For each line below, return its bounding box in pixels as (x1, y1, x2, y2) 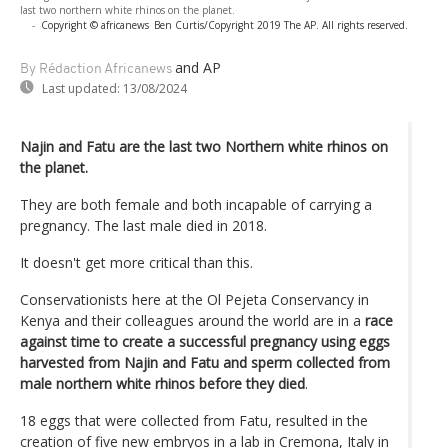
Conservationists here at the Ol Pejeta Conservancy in (20, 289, 369, 309)
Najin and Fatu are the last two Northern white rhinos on (20, 136, 388, 156)
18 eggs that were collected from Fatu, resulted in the (20, 410, 368, 430)
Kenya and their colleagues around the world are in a (20, 310, 365, 330)
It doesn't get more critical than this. (20, 252, 253, 272)
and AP (175, 57, 221, 77)
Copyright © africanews (41, 17, 149, 32)
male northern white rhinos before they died (20, 373, 305, 393)
